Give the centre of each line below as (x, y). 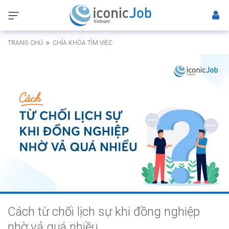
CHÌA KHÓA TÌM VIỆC (82, 43)
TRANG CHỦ (25, 43)
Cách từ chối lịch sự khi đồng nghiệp (104, 211)
